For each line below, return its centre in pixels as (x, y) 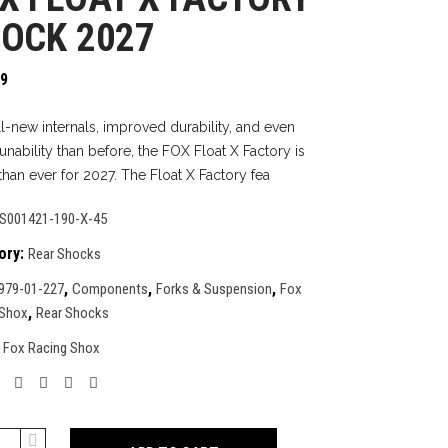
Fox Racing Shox (51, 348)
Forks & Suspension (214, 289)
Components (110, 289)
